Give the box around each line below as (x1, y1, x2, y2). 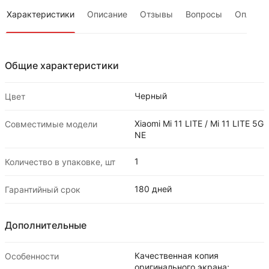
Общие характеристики (5, 59, 119, 71)
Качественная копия (134, 250, 219, 261)
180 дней (134, 183, 172, 194)
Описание (87, 8, 127, 19)
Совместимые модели (5, 118, 97, 129)
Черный (134, 90, 167, 101)
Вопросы (186, 8, 222, 19)
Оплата (235, 8, 264, 19)
